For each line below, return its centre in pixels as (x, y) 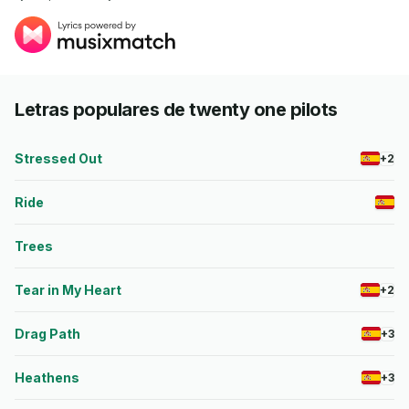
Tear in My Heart (68, 289)
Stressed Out (58, 158)
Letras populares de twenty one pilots (176, 110)
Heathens (47, 377)
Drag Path (47, 333)
